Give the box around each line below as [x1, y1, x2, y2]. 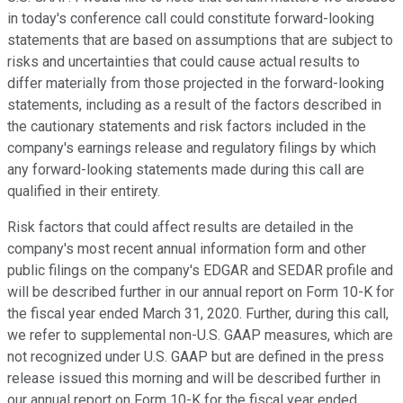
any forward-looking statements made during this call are [7, 161, 364, 179]
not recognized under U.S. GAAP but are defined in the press [7, 348, 384, 366]
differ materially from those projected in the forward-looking [7, 75, 384, 93]
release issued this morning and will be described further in [7, 370, 381, 388]
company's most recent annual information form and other [7, 240, 366, 258]
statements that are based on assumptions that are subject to [7, 31, 393, 49]
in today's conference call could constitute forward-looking [7, 10, 374, 28]
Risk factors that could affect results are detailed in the [7, 219, 354, 237]
